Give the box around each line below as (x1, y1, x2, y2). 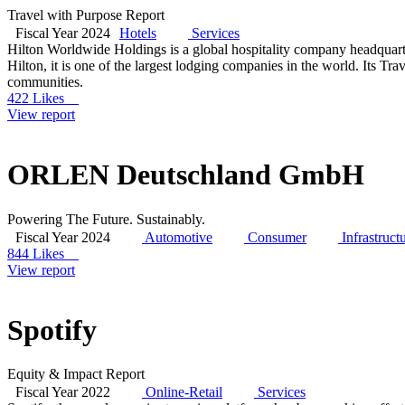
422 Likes (7, 89, 79, 106)
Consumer (248, 229, 306, 245)
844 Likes (7, 245, 79, 261)
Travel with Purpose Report (7, 6, 165, 23)
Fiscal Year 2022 (15, 384, 110, 400)
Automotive (145, 229, 212, 245)
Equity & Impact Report (7, 366, 145, 382)
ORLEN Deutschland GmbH (7, 158, 364, 192)
